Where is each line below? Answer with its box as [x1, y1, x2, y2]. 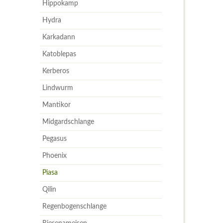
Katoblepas [42, 51, 77, 58]
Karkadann [42, 34, 76, 41]
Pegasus [42, 135, 67, 143]
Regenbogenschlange [42, 203, 107, 211]
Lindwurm [42, 85, 74, 92]
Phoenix [42, 152, 67, 160]
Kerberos [42, 68, 70, 75]
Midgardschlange [42, 118, 95, 126]
